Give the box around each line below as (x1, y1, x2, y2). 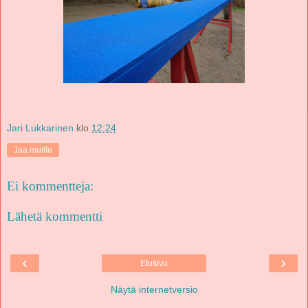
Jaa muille (14, 145, 52, 155)
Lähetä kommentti (7, 208, 102, 223)
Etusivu (140, 258, 168, 269)
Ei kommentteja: (7, 179, 93, 194)
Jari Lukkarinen (7, 122, 74, 134)
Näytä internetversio (110, 284, 198, 296)
